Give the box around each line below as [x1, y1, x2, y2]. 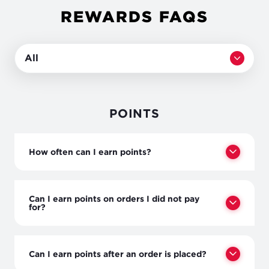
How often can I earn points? [29, 147, 151, 156]
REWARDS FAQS [61, 7, 208, 25]
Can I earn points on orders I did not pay [29, 193, 199, 203]
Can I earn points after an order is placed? [29, 249, 207, 258]
